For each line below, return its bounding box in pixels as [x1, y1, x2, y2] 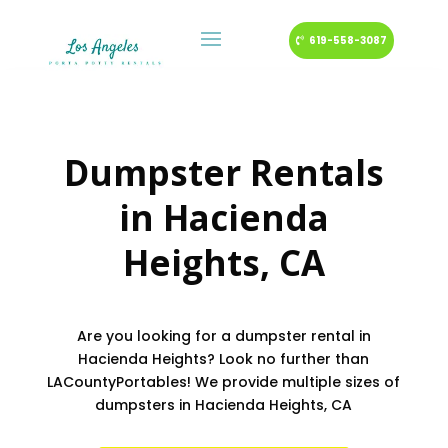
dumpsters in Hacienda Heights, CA [95, 395, 353, 415]
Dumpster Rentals [63, 149, 384, 196]
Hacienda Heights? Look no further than [78, 349, 370, 369]
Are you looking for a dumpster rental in [76, 326, 371, 346]
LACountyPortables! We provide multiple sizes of [47, 372, 401, 392]
